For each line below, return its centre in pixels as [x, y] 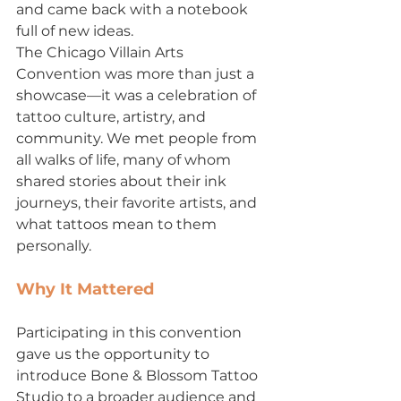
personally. [54, 246]
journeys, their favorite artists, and [138, 203]
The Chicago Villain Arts [102, 53]
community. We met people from [138, 139]
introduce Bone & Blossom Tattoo [139, 376]
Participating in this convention [131, 333]
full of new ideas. [75, 31]
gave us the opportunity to [115, 354]
